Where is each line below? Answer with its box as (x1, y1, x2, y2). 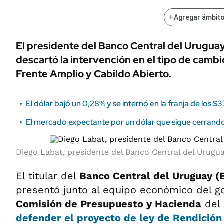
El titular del (16, 170, 79, 182)
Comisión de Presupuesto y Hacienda (16, 198, 201, 210)
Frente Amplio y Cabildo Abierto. (16, 67, 171, 80)
